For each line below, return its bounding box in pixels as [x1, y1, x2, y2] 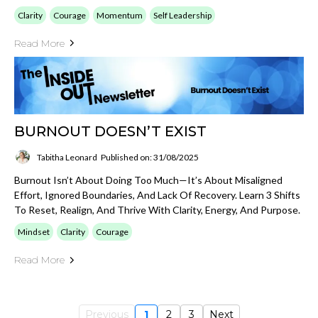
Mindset [18, 226, 50, 237]
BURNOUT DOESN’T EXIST [14, 123, 207, 140]
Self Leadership [153, 9, 212, 21]
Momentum [97, 9, 143, 21]
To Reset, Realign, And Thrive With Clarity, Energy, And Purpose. [14, 204, 300, 216]
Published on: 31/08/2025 [101, 151, 199, 163]
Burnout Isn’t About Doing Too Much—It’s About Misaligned [14, 174, 283, 186]
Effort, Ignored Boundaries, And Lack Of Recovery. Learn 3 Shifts [14, 189, 300, 201]
